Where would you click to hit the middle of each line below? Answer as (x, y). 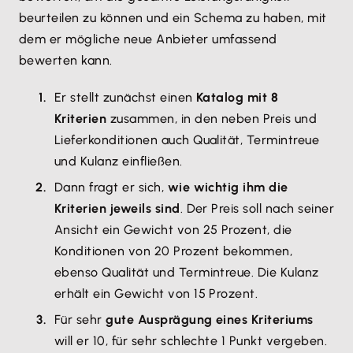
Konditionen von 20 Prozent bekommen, (174, 251)
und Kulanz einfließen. (119, 162)
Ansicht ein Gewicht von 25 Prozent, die (173, 230)
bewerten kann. (66, 61)
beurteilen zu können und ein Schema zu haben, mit (173, 18)
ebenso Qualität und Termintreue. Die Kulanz (187, 273)
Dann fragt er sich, (111, 188)
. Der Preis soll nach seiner (257, 209)
